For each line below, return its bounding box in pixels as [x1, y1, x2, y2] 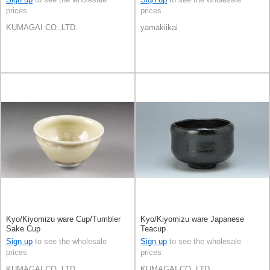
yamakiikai [140, 23, 178, 33]
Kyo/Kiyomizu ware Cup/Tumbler [6, 214, 121, 224]
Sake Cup [6, 224, 40, 233]
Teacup [140, 224, 166, 233]
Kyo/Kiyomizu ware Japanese [140, 214, 244, 224]
